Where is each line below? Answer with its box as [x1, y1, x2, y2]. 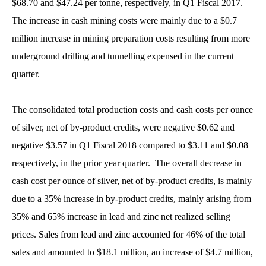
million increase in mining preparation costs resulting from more [12, 33, 250, 43]
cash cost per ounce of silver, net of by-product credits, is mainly [12, 176, 252, 186]
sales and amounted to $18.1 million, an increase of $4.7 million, [12, 247, 253, 257]
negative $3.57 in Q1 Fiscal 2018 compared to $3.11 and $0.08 [12, 140, 248, 150]
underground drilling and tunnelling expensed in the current [12, 51, 234, 61]
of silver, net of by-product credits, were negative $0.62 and [12, 122, 235, 132]
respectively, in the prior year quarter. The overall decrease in [12, 158, 242, 168]
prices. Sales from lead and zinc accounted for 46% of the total [12, 229, 245, 239]
